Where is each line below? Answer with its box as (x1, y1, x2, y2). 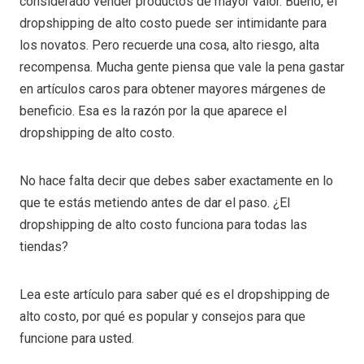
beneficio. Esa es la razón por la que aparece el (19, 102, 287, 119)
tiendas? (19, 238, 71, 254)
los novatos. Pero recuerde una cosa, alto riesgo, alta (19, 37, 319, 53)
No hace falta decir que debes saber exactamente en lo (19, 172, 333, 188)
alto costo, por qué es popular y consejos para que (19, 308, 305, 324)
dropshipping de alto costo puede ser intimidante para (19, 15, 327, 31)
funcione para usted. (19, 330, 134, 346)
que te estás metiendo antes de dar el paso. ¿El (19, 194, 290, 210)
